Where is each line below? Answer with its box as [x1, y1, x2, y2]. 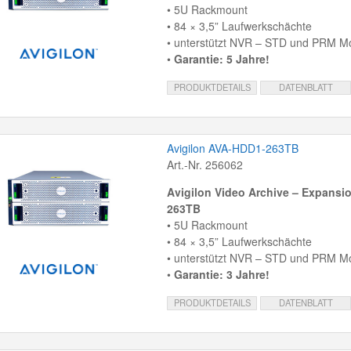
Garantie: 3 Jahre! [173, 266, 270, 283]
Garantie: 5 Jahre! [173, 51, 270, 67]
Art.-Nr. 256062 [166, 157, 243, 173]
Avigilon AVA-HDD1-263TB [166, 140, 299, 157]
